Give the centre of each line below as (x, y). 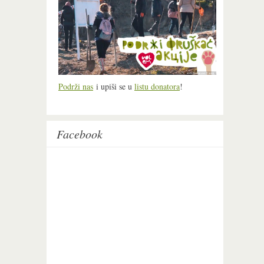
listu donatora (157, 87)
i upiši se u (114, 87)
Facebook (80, 133)
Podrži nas (76, 87)
